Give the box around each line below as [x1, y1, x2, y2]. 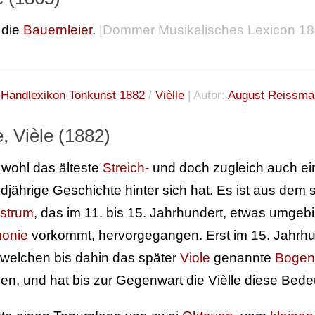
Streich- [103, 160, 149, 176]
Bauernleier [23, 22, 92, 38]
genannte [210, 250, 275, 266]
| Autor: [184, 89, 228, 103]
